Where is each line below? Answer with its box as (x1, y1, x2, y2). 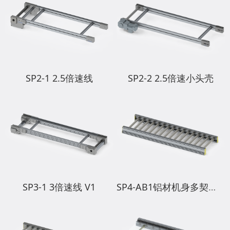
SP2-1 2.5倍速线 (25, 72, 93, 85)
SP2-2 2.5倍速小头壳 (128, 72, 214, 85)
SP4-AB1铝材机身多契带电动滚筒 (208, 181, 216, 194)
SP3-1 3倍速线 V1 (23, 181, 96, 194)
